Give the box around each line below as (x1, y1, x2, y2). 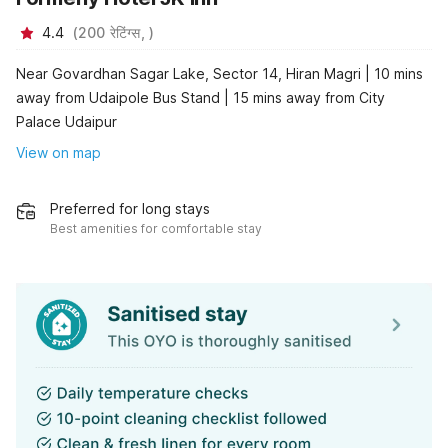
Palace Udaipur (16, 112, 117, 130)
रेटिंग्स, (109, 24, 150, 42)
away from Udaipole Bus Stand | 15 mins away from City (16, 88, 385, 106)
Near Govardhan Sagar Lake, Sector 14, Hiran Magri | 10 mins (16, 64, 423, 82)
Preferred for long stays (50, 200, 210, 218)
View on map (16, 144, 101, 162)
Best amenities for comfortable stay (50, 221, 262, 237)
